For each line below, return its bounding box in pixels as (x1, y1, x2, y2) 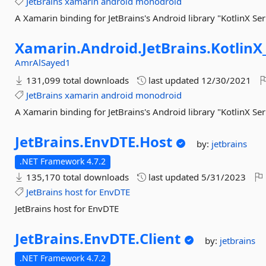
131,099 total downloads (24, 74, 129, 86)
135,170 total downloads (24, 171, 129, 183)
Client (140, 229, 181, 248)
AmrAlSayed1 (15, 56, 71, 68)
